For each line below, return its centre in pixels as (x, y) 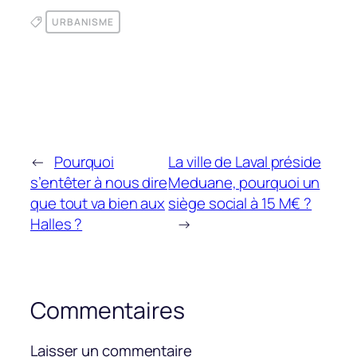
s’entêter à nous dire (99, 182)
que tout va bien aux (98, 203)
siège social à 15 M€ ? (240, 203)
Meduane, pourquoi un (244, 182)
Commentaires (108, 310)
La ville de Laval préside (245, 161)
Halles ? (57, 224)
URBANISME (82, 22)
